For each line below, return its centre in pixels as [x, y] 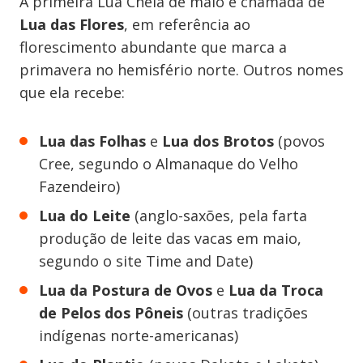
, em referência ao [187, 24]
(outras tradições [246, 313]
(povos [299, 141]
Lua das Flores [72, 24]
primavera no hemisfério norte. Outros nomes [181, 70]
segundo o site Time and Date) [146, 261]
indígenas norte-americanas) [139, 335]
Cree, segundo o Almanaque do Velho [169, 164]
